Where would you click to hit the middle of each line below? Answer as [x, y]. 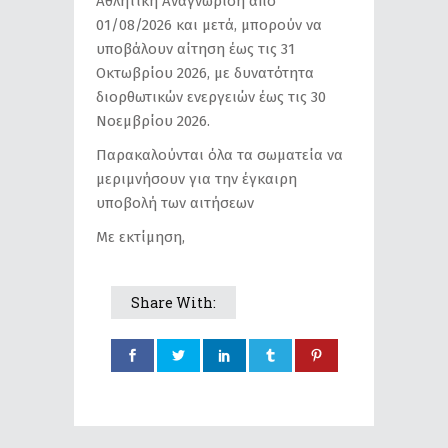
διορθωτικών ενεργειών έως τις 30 [211, 97]
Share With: [173, 302]
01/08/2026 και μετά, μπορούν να [209, 25]
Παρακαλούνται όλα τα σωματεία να [219, 155]
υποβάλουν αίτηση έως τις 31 [195, 49]
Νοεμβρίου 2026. [153, 121]
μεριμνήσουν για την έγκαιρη [196, 179]
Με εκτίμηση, [140, 237]
